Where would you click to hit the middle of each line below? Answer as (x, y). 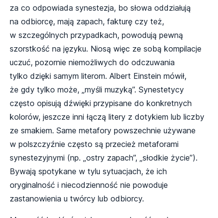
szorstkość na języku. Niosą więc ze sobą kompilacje (106, 49)
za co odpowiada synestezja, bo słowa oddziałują (100, 8)
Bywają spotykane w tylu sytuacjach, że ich (88, 172)
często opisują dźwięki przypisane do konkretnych (101, 103)
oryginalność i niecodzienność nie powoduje (89, 185)
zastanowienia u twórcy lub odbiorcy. (77, 199)
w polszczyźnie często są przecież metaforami (94, 144)
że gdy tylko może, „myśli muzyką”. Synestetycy (97, 90)
